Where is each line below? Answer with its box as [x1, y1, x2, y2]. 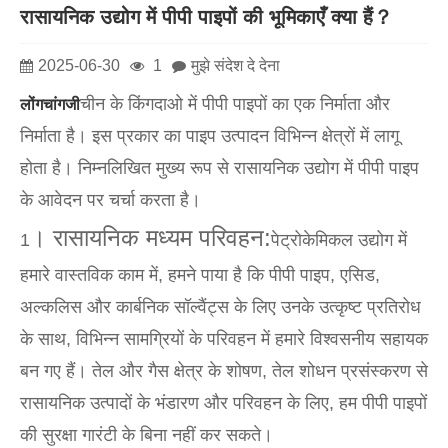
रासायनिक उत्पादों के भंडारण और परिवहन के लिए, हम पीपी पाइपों [20, 393, 427, 414]
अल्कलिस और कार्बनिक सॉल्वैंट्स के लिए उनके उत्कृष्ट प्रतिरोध [20, 297, 421, 318]
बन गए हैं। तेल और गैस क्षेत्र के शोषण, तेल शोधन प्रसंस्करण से [20, 361, 428, 382]
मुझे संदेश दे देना [191, 56, 280, 74]
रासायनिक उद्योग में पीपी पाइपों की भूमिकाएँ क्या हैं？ [20, 5, 393, 28]
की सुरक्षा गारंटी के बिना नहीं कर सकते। [20, 425, 273, 446]
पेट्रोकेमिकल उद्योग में [271, 230, 407, 251]
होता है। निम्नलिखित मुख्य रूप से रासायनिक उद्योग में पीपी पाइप [20, 158, 419, 179]
